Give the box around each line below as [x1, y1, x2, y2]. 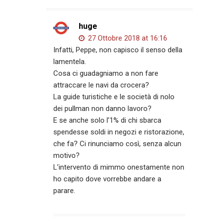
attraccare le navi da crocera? [53, 80, 150, 89]
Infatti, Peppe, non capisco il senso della [53, 45, 183, 54]
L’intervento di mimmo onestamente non [53, 162, 185, 172]
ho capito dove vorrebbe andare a [53, 174, 162, 183]
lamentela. [53, 57, 87, 66]
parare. [53, 186, 76, 195]
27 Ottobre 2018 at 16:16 [86, 33, 168, 43]
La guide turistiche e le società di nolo [53, 92, 175, 101]
